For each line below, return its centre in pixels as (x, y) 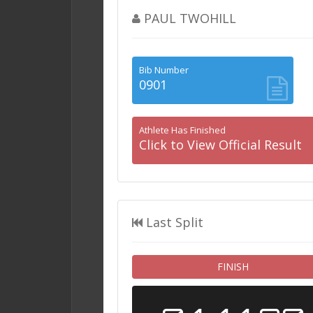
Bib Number (164, 70)
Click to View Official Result (220, 145)
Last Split (175, 223)
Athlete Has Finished (182, 130)
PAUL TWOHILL (190, 19)
